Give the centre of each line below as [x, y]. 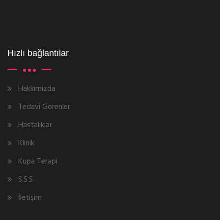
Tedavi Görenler [44, 107]
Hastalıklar [35, 125]
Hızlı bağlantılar [38, 53]
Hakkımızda [37, 89]
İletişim [30, 198]
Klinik [26, 143]
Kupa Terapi [38, 162]
